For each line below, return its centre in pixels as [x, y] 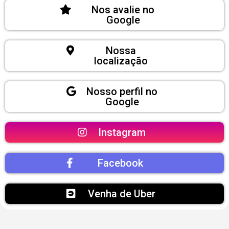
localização [121, 61]
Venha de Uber [122, 194]
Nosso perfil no [122, 91]
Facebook [120, 163]
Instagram [122, 132]
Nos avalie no [123, 10]
